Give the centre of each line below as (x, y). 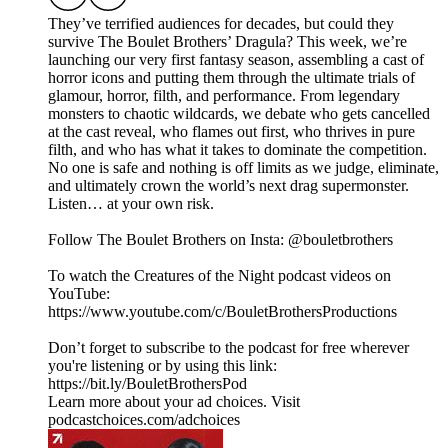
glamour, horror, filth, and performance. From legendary (224, 96)
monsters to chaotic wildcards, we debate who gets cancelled (239, 114)
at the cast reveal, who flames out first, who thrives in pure (231, 132)
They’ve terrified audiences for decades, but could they (221, 24)
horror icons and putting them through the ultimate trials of (231, 78)
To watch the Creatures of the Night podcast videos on (219, 276)
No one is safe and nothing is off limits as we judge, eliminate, (243, 168)
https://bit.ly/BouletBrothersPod (147, 384)
